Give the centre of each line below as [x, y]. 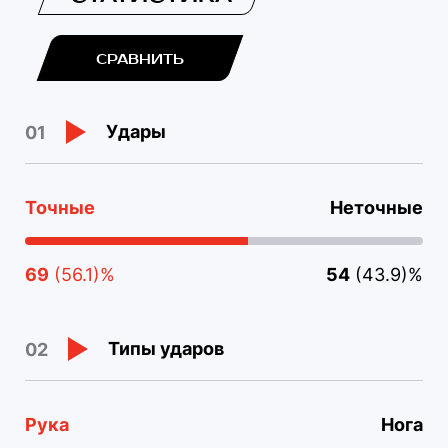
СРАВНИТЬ [140, 60]
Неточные [376, 208]
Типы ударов [166, 349]
